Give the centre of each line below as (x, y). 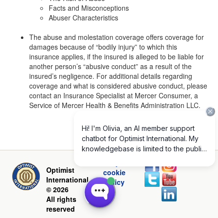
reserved (61, 209)
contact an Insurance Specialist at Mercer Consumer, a (114, 95)
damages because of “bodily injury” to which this (103, 47)
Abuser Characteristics (83, 18)
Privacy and (115, 163)
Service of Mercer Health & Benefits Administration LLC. (115, 105)
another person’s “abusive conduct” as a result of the (110, 66)
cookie (115, 172)
